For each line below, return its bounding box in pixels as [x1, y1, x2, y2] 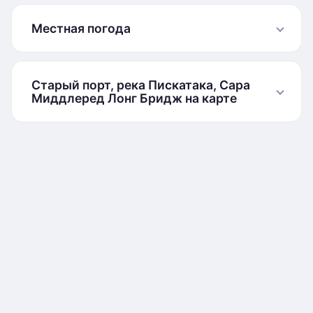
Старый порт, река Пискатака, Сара [31, 78, 250, 92]
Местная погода [31, 21, 131, 36]
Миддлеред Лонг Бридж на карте [31, 91, 237, 105]
